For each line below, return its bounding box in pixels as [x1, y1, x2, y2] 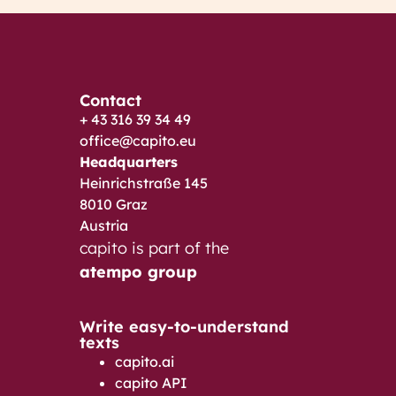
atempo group [80, 261, 197, 282]
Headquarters [80, 152, 178, 171]
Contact [80, 89, 141, 110]
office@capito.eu [80, 131, 196, 149]
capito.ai [115, 352, 174, 370]
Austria [80, 216, 128, 234]
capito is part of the [80, 237, 229, 258]
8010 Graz [80, 194, 148, 213]
